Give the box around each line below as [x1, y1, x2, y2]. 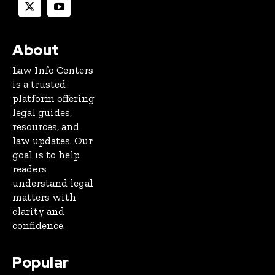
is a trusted [12, 78, 66, 91]
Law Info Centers [12, 64, 93, 77]
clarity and [12, 205, 64, 218]
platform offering [12, 92, 95, 105]
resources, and [12, 120, 79, 133]
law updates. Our [12, 134, 93, 147]
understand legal [12, 177, 93, 190]
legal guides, [12, 106, 72, 119]
